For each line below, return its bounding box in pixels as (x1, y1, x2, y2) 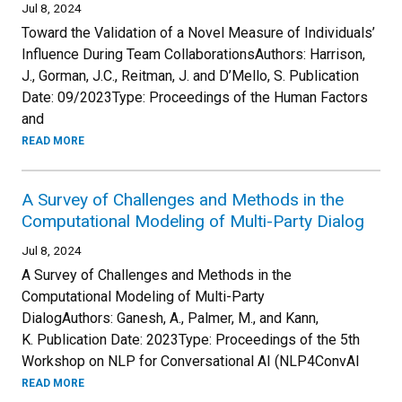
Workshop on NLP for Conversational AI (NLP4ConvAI (22, 353, 360, 370)
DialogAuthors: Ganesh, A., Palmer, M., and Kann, (22, 310, 319, 327)
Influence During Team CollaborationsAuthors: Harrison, (22, 46, 365, 63)
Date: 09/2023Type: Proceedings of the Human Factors (22, 89, 368, 106)
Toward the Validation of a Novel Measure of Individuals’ (22, 24, 375, 41)
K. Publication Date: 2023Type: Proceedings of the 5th (22, 331, 360, 348)
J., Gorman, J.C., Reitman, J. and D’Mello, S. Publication (22, 67, 359, 84)
